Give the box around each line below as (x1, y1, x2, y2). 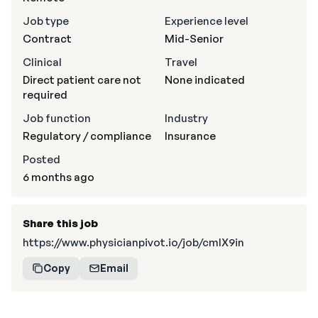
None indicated (165, 73, 245, 87)
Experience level (165, 14, 248, 28)
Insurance (165, 129, 216, 143)
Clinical (23, 55, 62, 69)
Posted (23, 153, 60, 166)
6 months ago (23, 170, 94, 184)
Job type (23, 14, 69, 28)
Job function (23, 111, 91, 125)
